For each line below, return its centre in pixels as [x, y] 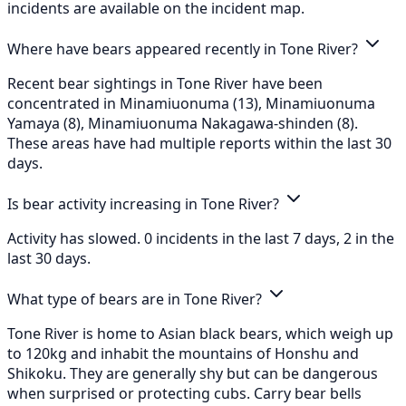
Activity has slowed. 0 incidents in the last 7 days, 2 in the [201, 238]
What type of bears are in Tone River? [136, 299]
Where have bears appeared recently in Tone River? [184, 48]
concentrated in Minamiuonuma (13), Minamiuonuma [191, 103]
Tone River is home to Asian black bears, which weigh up [200, 333]
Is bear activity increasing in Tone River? [145, 203]
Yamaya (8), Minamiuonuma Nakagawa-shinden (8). [183, 123]
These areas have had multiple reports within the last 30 [199, 143]
